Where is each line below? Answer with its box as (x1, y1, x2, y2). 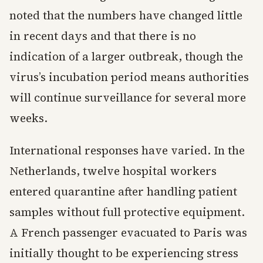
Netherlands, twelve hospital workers (9, 163, 217, 179)
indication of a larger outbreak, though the (9, 49, 243, 65)
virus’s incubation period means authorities (9, 69, 249, 85)
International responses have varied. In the (9, 143, 245, 159)
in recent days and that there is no (9, 28, 196, 44)
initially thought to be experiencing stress (9, 245, 238, 261)
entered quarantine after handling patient (9, 184, 237, 200)
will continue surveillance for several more (9, 90, 246, 106)
